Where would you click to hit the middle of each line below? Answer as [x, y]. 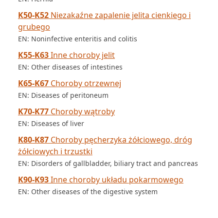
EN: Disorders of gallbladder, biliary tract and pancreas [108, 163]
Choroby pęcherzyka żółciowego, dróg [120, 140]
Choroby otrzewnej [85, 83]
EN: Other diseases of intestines [70, 67]
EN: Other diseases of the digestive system [88, 191]
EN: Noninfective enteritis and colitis [78, 39]
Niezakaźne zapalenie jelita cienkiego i [120, 15]
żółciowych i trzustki [55, 151]
